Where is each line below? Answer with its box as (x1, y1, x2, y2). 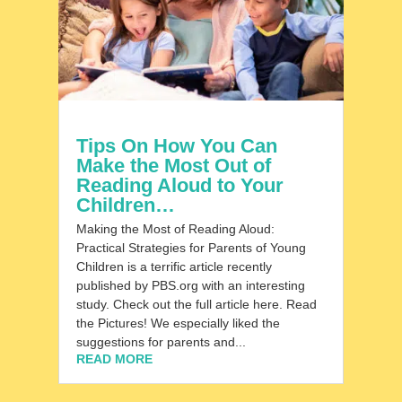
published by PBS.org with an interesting (75, 278, 305, 293)
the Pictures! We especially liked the (75, 316, 280, 331)
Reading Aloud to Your (75, 174, 284, 197)
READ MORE (75, 352, 153, 367)
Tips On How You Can (75, 135, 277, 158)
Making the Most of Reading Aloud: (75, 222, 275, 237)
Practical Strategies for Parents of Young (75, 240, 306, 256)
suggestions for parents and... (75, 335, 246, 350)
